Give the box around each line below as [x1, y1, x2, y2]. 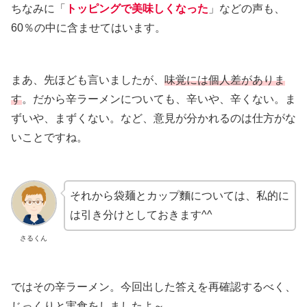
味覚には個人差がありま [164, 74, 285, 86]
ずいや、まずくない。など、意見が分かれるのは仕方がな [11, 112, 296, 125]
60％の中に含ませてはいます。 [11, 22, 166, 34]
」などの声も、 [208, 3, 285, 15]
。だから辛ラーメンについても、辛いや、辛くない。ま [22, 93, 296, 106]
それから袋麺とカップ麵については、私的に [69, 190, 289, 202]
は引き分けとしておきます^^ [69, 209, 212, 221]
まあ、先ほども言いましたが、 [11, 74, 164, 86]
